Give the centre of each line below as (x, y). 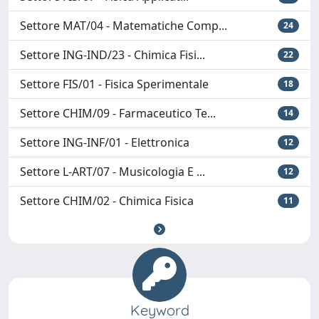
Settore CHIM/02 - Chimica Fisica (107, 201)
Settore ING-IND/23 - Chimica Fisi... (113, 55)
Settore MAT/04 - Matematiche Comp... (124, 26)
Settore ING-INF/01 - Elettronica (105, 142)
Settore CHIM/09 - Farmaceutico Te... (118, 113)
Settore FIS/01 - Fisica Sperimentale (114, 84)
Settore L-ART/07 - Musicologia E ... (113, 172)
